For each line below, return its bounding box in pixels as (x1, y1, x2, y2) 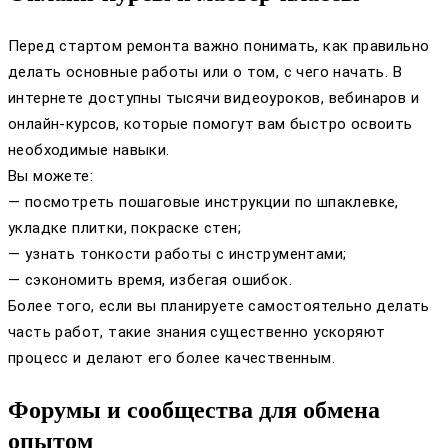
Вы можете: (8, 166, 93, 185)
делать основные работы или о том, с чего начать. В (8, 62, 402, 81)
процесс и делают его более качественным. (8, 348, 335, 367)
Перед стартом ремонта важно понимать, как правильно (8, 36, 430, 55)
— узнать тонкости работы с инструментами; (8, 244, 347, 263)
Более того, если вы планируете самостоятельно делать (8, 296, 430, 315)
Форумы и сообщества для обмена (8, 396, 380, 423)
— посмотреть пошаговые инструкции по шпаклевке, (8, 192, 399, 211)
